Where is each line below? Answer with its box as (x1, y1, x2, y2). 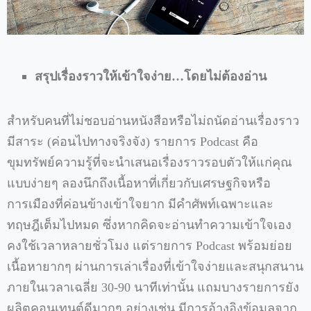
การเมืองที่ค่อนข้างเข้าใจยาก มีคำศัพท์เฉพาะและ (7, 197, 274, 212)
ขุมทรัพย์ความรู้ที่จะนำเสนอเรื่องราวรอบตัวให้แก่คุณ (7, 155, 292, 170)
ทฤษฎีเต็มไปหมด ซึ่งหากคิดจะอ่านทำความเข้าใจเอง (7, 218, 292, 233)
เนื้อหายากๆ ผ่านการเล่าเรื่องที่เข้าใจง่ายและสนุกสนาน (7, 260, 303, 274)
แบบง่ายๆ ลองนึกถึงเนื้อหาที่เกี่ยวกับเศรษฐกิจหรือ (7, 176, 271, 191)
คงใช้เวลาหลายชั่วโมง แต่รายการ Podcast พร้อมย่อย (7, 239, 292, 253)
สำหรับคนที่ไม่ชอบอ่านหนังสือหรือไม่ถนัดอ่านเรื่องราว (7, 114, 299, 128)
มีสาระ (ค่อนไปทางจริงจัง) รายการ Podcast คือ (7, 135, 258, 149)
